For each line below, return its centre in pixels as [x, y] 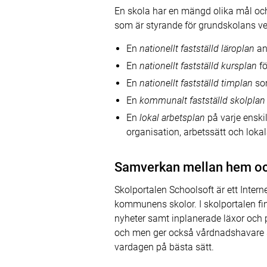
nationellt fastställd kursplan [198, 66]
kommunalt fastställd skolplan [202, 100]
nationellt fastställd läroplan [197, 49]
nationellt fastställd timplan [196, 83]
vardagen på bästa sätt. [164, 247]
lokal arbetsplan [172, 118]
